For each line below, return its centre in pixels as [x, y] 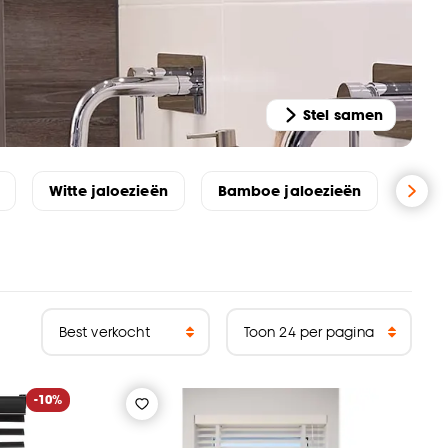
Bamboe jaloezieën [289, 191]
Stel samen [343, 115]
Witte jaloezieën [108, 191]
